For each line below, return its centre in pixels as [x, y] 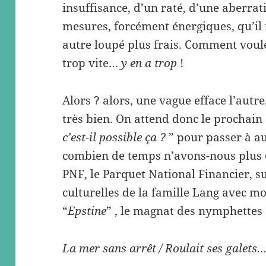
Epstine [87, 211]
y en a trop [149, 63]
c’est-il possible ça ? [116, 137]
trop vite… [92, 63]
